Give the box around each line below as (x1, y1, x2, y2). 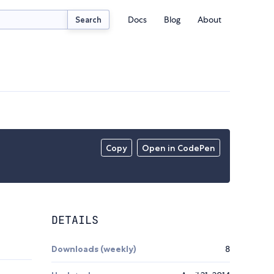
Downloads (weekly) (51, 243, 136, 255)
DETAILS (51, 213, 98, 228)
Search (75, 14, 102, 24)
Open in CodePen (142, 143, 216, 154)
